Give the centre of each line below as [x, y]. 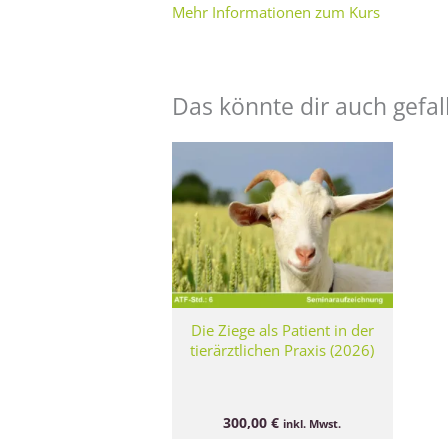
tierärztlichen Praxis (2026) [282, 349]
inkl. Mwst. [312, 424]
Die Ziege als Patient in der [282, 329]
